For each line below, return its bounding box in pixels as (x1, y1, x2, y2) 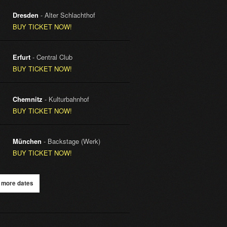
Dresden (13, 10, 39, 20)
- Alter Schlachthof (39, 10, 96, 20)
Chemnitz (13, 94, 43, 104)
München (13, 136, 42, 146)
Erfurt (13, 52, 31, 62)
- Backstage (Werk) (42, 136, 101, 146)
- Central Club (30, 52, 73, 62)
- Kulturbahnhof (43, 94, 90, 104)
